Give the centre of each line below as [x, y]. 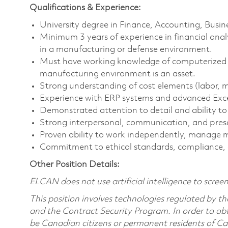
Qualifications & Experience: [85, 8]
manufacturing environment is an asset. [118, 74]
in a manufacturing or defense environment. [126, 49]
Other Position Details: [75, 164]
